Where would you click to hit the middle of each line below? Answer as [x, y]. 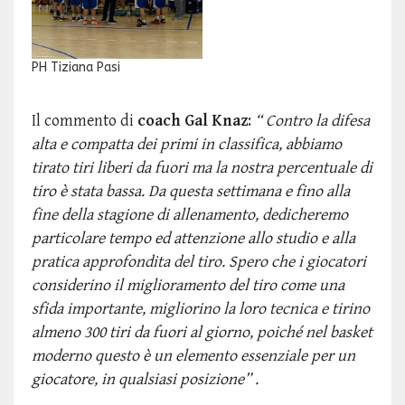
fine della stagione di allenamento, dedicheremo [190, 215]
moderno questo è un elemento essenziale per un [193, 356]
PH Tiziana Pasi [76, 68]
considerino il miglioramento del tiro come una [188, 286]
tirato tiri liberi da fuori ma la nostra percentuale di [202, 168]
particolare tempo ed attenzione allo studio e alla [193, 239]
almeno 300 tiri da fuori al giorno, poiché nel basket [202, 333]
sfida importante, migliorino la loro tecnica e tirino [201, 309]
